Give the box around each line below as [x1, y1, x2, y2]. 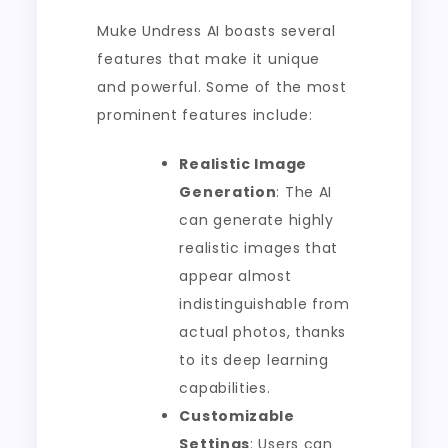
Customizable [179, 406, 295, 426]
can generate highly [179, 210, 334, 230]
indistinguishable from [179, 294, 350, 314]
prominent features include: [97, 105, 313, 125]
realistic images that [179, 238, 339, 258]
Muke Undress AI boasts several [97, 21, 336, 41]
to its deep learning [179, 350, 329, 370]
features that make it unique [97, 49, 321, 69]
